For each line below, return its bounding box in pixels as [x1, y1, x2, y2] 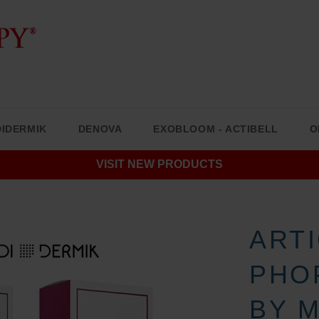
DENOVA [78, 123, 122, 135]
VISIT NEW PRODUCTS [96, 158, 223, 170]
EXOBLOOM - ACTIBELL [153, 123, 278, 135]
